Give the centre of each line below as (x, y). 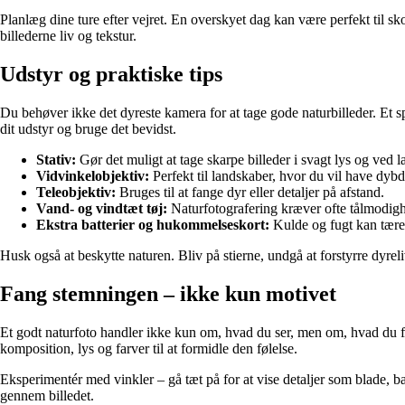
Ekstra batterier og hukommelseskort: (153, 225)
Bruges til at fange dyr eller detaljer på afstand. (250, 193)
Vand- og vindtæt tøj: (102, 209)
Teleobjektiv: (76, 193)
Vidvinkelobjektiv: (93, 176)
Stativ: (56, 160)
